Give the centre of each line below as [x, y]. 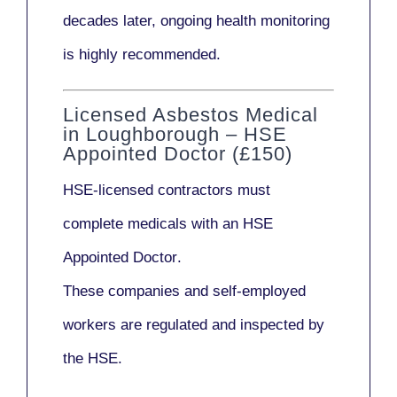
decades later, [112, 20]
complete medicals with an [153, 224]
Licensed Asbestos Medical [191, 115]
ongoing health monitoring [245, 20]
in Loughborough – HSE [175, 135]
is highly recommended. [142, 54]
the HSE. [93, 359]
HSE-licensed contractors [148, 191]
